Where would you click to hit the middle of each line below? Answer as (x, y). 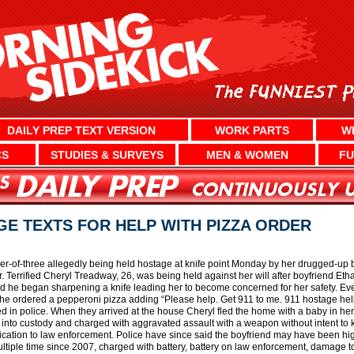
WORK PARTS (252, 130)
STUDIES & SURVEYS (107, 154)
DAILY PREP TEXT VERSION (82, 130)
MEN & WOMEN (247, 154)
